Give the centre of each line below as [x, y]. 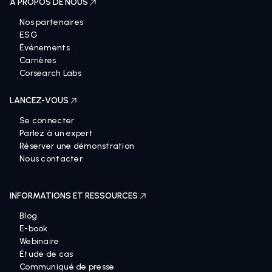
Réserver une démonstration [77, 156]
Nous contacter [51, 169]
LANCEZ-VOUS [39, 110]
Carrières [38, 70]
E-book [34, 239]
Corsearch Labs [50, 83]
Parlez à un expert [56, 143]
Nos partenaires [52, 32]
